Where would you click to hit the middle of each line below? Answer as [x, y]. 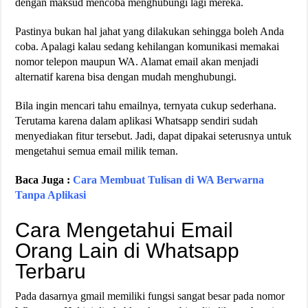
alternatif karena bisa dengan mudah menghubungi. [126, 76]
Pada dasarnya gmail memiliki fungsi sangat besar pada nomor [150, 296]
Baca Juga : [44, 179]
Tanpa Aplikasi [51, 195]
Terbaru [51, 271]
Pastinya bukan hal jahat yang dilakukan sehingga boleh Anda [150, 31]
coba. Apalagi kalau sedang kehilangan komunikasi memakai [147, 46]
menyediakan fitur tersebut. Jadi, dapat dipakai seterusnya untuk [154, 135]
